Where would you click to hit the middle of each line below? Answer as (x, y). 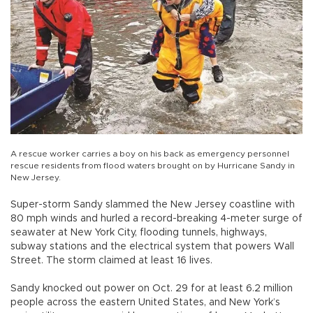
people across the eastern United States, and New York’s (145, 303)
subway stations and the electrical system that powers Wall (152, 247)
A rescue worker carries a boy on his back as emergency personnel (150, 154)
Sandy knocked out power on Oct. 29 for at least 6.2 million (152, 289)
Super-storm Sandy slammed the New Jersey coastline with (153, 205)
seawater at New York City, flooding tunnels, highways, (139, 233)
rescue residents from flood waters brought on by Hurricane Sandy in (153, 166)
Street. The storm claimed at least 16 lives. (111, 261)
